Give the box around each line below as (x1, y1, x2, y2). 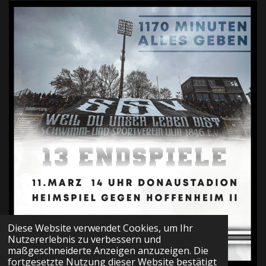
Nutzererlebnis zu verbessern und (7, 233, 161, 246)
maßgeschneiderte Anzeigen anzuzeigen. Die (7, 244, 208, 258)
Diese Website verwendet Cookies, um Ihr (7, 221, 193, 235)
